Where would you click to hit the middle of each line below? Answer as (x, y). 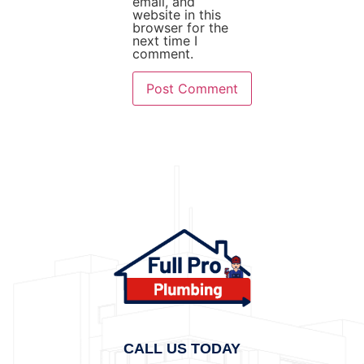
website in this (176, 14)
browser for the (180, 27)
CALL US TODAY (182, 348)
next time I (165, 40)
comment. (162, 53)
